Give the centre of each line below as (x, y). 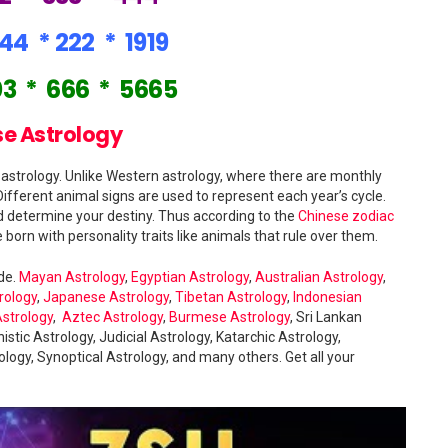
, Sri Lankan (326, 317)
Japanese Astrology (106, 297)
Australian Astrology (319, 277)
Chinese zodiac (346, 216)
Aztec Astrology (112, 317)
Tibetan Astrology (231, 297)
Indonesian (327, 297)
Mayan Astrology (72, 277)
